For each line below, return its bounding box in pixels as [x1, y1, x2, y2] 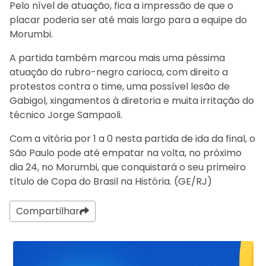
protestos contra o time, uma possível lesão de [9, 79, 230, 93]
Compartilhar [16, 204, 80, 218]
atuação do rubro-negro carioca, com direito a [9, 65, 228, 79]
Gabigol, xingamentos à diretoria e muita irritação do [9, 93, 254, 107]
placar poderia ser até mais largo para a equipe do [9, 12, 247, 27]
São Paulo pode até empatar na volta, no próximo [9, 145, 242, 160]
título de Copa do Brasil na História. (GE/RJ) [9, 174, 212, 188]
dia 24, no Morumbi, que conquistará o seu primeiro [9, 160, 246, 174]
